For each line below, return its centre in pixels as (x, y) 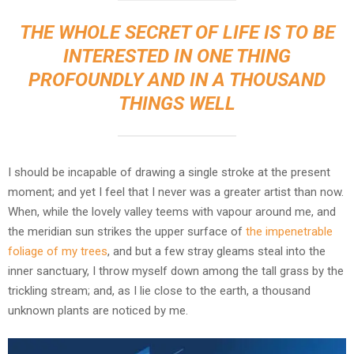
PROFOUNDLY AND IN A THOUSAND (177, 79)
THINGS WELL (177, 103)
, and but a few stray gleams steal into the (217, 251)
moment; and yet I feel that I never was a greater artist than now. (176, 192)
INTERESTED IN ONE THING (177, 56)
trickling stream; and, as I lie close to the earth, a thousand (159, 290)
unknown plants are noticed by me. (98, 310)
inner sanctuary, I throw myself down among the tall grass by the (176, 271)
